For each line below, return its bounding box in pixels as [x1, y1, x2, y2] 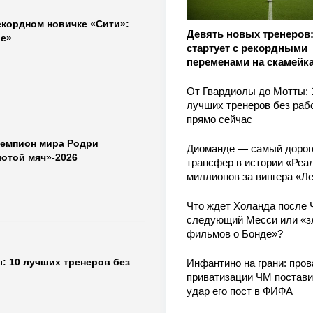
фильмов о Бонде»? [186, 228, 283, 240]
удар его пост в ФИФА [186, 285, 293, 298]
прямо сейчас [186, 113, 252, 126]
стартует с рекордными [186, 42, 307, 54]
